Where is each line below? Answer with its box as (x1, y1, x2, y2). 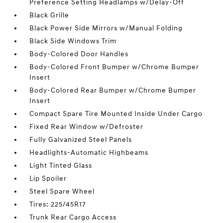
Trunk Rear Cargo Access (29, 213, 117, 222)
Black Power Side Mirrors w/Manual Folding (29, 24, 183, 32)
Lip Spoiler (29, 174, 67, 183)
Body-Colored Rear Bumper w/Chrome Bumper (29, 86, 197, 95)
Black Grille (29, 11, 70, 19)
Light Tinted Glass (29, 161, 93, 170)
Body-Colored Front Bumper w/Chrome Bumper (29, 63, 200, 71)
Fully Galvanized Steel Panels (29, 135, 132, 144)
